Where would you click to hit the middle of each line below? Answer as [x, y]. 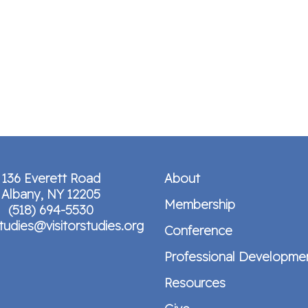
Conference [198, 231]
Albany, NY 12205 [51, 194]
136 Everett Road [51, 178]
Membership [200, 205]
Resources [195, 283]
